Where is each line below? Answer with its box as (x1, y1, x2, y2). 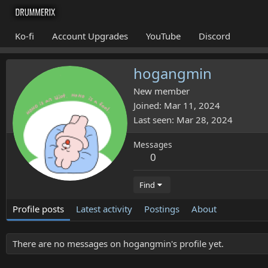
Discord (199, 29, 230, 42)
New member (133, 84, 190, 97)
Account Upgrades (52, 29, 128, 42)
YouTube (146, 29, 181, 42)
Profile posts (13, 202, 64, 215)
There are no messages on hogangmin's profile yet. (13, 237, 224, 249)
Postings (144, 202, 179, 215)
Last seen (133, 113, 172, 126)
